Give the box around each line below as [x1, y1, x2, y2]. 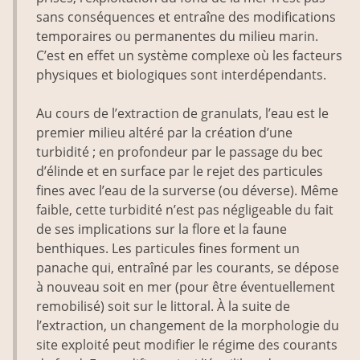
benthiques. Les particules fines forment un [36, 239, 300, 258]
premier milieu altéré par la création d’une [36, 124, 292, 142]
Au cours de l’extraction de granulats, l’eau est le [36, 104, 329, 123]
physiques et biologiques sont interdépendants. [36, 66, 326, 84]
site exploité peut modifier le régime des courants [36, 336, 337, 354]
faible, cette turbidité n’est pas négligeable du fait [36, 201, 333, 219]
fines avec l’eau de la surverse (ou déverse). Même [36, 182, 338, 200]
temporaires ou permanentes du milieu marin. [36, 27, 318, 46]
